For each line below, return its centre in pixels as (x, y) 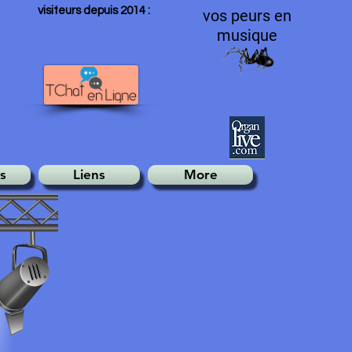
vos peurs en (247, 16)
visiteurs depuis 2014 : (94, 11)
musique (247, 35)
